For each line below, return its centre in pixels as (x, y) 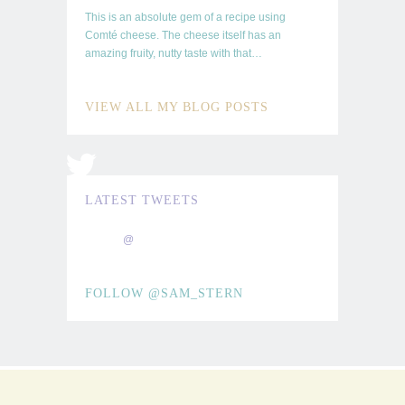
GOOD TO (202, 92)
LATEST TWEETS (142, 201)
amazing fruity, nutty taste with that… (174, 54)
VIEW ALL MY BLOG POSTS (177, 108)
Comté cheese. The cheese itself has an (183, 36)
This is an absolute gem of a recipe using (185, 18)
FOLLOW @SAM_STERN (164, 294)
